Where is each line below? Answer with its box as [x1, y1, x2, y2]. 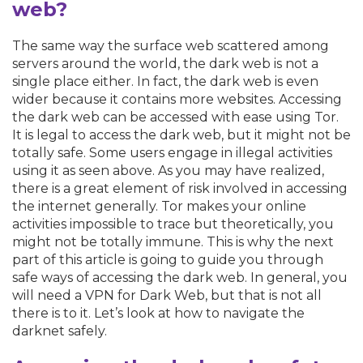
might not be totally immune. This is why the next [12, 233, 334, 250]
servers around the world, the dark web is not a [12, 55, 318, 71]
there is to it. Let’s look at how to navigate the [12, 305, 305, 321]
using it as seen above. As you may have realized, [12, 162, 324, 178]
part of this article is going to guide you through [12, 251, 323, 267]
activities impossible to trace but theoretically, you [12, 216, 334, 232]
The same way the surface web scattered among [12, 37, 329, 53]
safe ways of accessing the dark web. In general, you [12, 269, 348, 285]
